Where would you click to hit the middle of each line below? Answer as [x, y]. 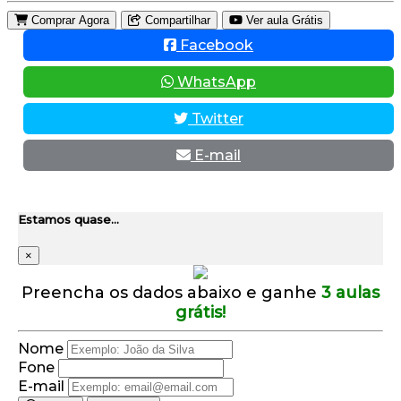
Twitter [216, 119]
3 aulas [350, 293]
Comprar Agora [68, 20]
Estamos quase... [68, 220]
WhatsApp [215, 82]
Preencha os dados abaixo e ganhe [171, 293]
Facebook [215, 45]
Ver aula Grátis [283, 20]
